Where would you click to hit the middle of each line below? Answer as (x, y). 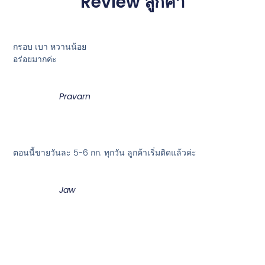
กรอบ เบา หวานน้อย (50, 46)
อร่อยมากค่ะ (35, 59)
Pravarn (75, 96)
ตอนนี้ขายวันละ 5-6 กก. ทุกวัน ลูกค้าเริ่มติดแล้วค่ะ (105, 152)
